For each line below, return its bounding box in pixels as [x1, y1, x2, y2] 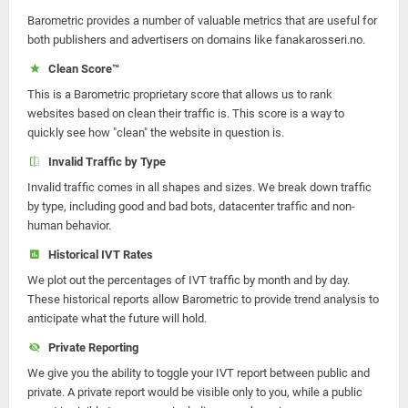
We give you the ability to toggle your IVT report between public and [27, 366, 370, 380]
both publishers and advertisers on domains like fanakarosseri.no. [27, 33, 365, 46]
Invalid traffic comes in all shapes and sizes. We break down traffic [27, 180, 372, 194]
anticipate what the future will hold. [27, 311, 207, 325]
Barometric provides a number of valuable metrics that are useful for [27, 14, 377, 27]
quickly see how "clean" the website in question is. [27, 126, 284, 139]
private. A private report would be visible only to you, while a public [27, 385, 362, 399]
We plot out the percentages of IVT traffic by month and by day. [27, 273, 350, 287]
